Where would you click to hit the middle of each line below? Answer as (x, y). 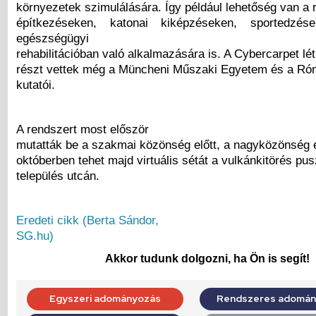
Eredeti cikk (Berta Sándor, (87, 220)
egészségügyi (53, 38)
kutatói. (36, 84)
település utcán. (58, 176)
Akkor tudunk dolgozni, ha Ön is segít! (207, 259)
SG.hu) (35, 236)
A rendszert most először (83, 129)
